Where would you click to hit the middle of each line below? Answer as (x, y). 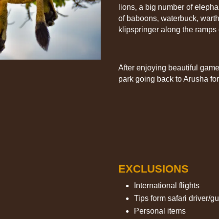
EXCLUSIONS (154, 169)
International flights (167, 185)
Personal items (160, 211)
